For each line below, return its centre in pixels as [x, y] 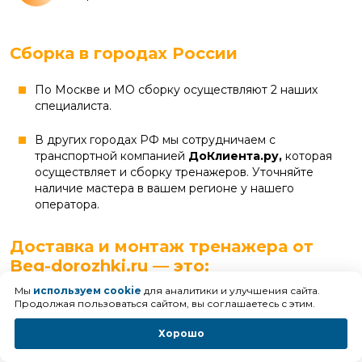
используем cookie [87, 290]
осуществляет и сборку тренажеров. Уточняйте [174, 172]
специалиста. [73, 105]
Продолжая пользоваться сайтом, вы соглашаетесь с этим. [165, 303]
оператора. [67, 204]
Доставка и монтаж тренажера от [162, 246]
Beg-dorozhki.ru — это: [109, 265]
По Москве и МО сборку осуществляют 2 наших [176, 89]
